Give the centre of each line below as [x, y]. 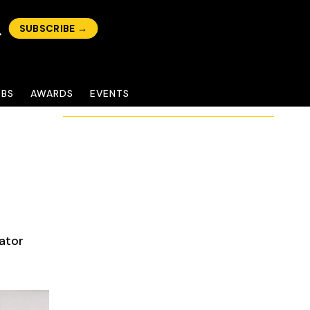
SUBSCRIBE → [53, 28]
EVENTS [110, 93]
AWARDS [52, 93]
